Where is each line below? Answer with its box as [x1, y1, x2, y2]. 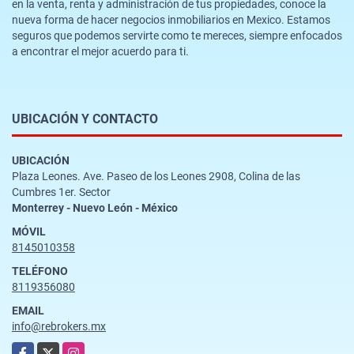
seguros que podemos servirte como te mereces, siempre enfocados [12, 28, 342, 42]
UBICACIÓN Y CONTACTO [12, 111, 158, 126]
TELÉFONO [12, 264, 68, 277]
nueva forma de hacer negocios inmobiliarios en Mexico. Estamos [12, 13, 330, 26]
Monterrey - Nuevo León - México [12, 201, 178, 214]
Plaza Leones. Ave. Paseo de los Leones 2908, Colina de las [12, 169, 300, 183]
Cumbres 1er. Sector [12, 185, 111, 198]
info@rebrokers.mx [12, 319, 106, 333]
